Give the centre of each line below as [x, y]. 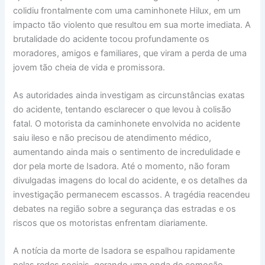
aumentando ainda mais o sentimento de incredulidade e [127, 152]
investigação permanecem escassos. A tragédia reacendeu [132, 194]
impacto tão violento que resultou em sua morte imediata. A [132, 25]
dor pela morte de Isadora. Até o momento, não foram [122, 166]
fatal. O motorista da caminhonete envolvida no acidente [127, 123]
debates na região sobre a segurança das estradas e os [125, 209]
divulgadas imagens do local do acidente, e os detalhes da [130, 180]
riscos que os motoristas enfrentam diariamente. [111, 223]
